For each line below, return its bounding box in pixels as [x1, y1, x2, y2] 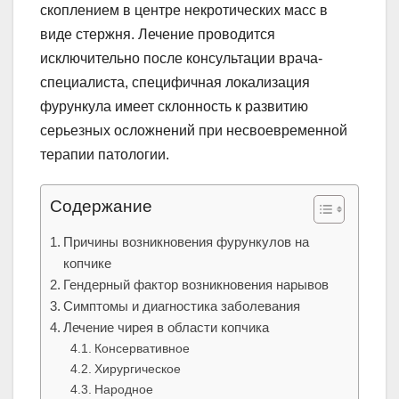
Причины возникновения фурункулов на [63, 234, 310, 250]
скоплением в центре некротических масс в [40, 3, 328, 19]
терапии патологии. [40, 147, 169, 163]
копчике [63, 256, 112, 272]
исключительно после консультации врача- [40, 51, 322, 67]
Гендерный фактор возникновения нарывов [63, 277, 330, 293]
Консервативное [94, 341, 190, 356]
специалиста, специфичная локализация [40, 75, 310, 91]
